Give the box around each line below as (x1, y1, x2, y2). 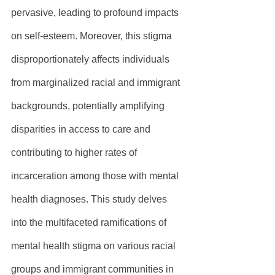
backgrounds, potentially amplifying (11, 101, 167, 112)
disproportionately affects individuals (11, 54, 172, 65)
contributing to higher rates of (11, 147, 139, 158)
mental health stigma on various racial (11, 241, 178, 252)
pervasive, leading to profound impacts (11, 7, 181, 18)
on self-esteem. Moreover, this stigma (11, 31, 174, 42)
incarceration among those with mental (11, 171, 181, 182)
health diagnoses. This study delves (11, 194, 169, 205)
